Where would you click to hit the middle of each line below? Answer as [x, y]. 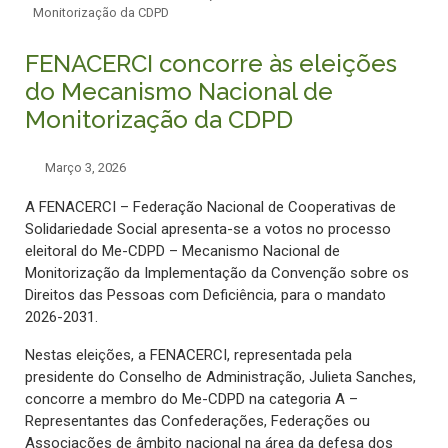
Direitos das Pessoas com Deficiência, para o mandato [205, 295]
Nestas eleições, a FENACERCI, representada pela [188, 355]
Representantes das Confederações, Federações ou [197, 421]
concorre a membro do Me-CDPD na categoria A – [191, 399]
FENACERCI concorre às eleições [211, 64]
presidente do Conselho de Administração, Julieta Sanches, [220, 377]
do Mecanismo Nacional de [179, 92]
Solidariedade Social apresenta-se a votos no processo [208, 229]
